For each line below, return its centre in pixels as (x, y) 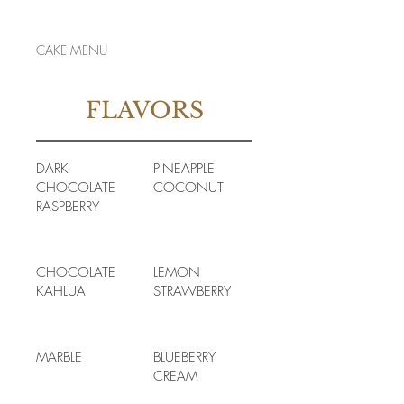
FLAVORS (144, 110)
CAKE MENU (72, 50)
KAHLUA (61, 291)
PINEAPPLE (184, 169)
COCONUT (188, 188)
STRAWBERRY (192, 291)
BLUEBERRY (184, 357)
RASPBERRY (68, 207)
